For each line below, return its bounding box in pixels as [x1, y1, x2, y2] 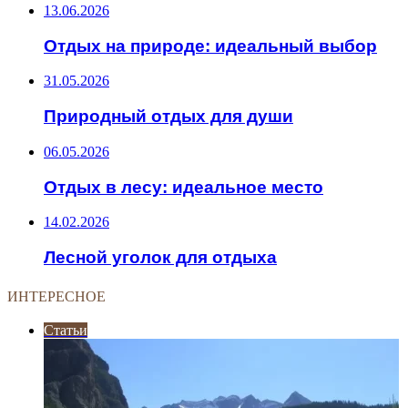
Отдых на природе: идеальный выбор [44, 36, 377, 56]
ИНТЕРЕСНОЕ [7, 285, 106, 307]
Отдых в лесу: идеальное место [44, 177, 323, 197]
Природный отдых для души [44, 107, 293, 127]
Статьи [44, 321, 87, 338]
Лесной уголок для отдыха [44, 248, 277, 267]
